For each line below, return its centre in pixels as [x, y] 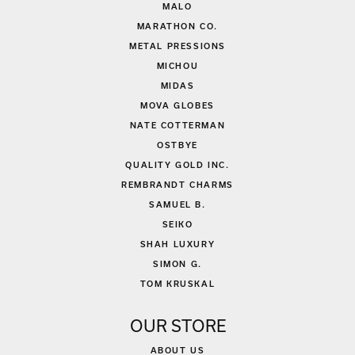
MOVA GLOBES [177, 106]
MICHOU [177, 66]
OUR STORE [177, 326]
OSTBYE [177, 145]
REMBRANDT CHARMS [177, 185]
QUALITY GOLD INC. [177, 165]
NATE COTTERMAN [177, 126]
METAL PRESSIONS [177, 46]
